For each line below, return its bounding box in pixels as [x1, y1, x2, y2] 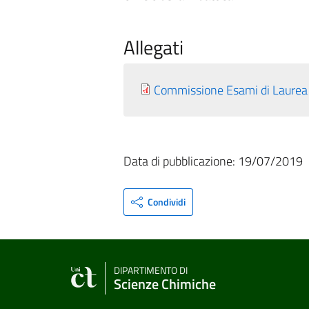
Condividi [148, 195, 186, 209]
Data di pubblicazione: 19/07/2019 [123, 152, 303, 170]
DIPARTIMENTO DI [114, 262, 188, 278]
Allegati [123, 32, 183, 62]
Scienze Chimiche [114, 272, 216, 295]
